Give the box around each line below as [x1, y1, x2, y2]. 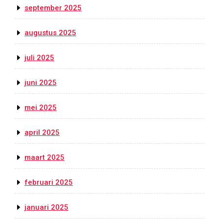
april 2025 [24, 128, 60, 137]
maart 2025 [24, 153, 65, 162]
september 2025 [24, 3, 82, 13]
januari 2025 [24, 203, 68, 212]
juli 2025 [24, 53, 54, 63]
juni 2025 [24, 78, 57, 88]
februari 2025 [24, 178, 73, 187]
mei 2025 [24, 103, 57, 112]
